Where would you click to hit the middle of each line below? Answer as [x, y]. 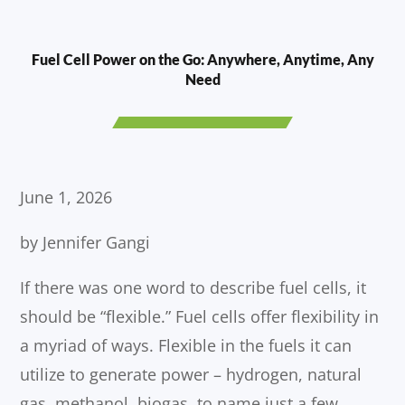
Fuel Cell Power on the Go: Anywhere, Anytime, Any [202, 60]
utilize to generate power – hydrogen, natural [191, 375]
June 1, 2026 [66, 198]
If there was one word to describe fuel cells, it [193, 288]
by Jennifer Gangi [85, 243]
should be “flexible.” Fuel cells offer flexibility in [200, 317]
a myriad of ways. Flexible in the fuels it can [186, 346]
